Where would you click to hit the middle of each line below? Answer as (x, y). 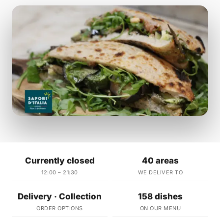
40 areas (160, 161)
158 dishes (160, 197)
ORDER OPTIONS (60, 208)
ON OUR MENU (160, 208)
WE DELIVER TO (160, 173)
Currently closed (60, 161)
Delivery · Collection (60, 197)
